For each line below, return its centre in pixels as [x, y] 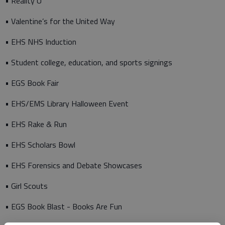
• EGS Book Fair [32, 83]
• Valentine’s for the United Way [60, 21]
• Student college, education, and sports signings [89, 62]
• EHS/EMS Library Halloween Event [67, 103]
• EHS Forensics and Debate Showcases [74, 165]
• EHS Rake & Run [36, 124]
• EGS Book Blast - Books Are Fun [64, 206]
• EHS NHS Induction [41, 42]
